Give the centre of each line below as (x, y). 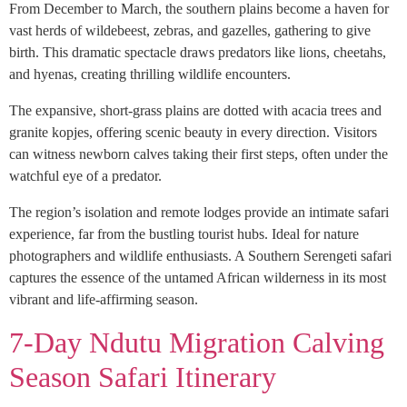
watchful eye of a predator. (85, 176)
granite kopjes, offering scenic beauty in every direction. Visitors (193, 132)
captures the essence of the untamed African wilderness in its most (198, 278)
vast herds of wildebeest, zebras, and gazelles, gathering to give (190, 30)
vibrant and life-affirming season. (104, 299)
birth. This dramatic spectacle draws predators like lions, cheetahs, (198, 52)
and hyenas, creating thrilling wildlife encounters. (150, 74)
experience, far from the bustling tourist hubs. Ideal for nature (184, 234)
